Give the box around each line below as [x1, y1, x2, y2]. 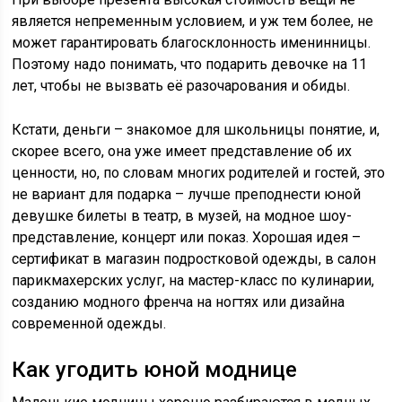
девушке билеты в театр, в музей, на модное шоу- [12, 207, 353, 225]
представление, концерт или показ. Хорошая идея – [12, 229, 362, 247]
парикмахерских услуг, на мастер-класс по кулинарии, [12, 272, 375, 290]
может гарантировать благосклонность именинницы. [12, 34, 371, 52]
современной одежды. [12, 315, 167, 333]
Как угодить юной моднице [12, 357, 298, 383]
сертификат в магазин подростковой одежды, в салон [12, 250, 377, 268]
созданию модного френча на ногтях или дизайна [12, 293, 345, 311]
